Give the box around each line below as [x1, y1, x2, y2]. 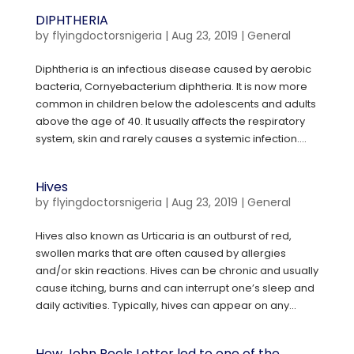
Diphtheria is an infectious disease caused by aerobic [35, 62, 311, 77]
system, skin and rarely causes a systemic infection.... [35, 131, 307, 146]
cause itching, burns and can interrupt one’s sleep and [35, 281, 314, 296]
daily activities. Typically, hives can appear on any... [35, 298, 296, 313]
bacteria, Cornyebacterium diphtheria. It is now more [35, 79, 307, 94]
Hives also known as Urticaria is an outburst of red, [35, 228, 292, 243]
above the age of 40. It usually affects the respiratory [35, 114, 305, 129]
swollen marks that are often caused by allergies [35, 246, 286, 261]
